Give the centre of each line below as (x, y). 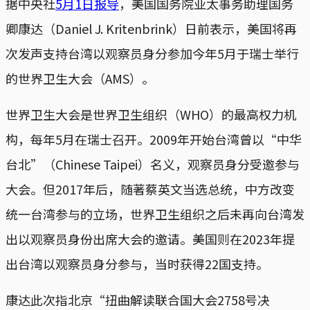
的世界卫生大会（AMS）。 (80, 78)
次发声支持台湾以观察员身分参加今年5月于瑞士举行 (152, 53)
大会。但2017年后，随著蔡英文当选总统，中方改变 (150, 189)
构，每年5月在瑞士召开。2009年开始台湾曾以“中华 (154, 139)
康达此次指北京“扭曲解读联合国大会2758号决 (138, 299)
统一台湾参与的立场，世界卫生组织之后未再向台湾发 (155, 213)
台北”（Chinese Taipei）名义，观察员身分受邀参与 (153, 164)
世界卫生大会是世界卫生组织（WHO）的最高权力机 (151, 114)
